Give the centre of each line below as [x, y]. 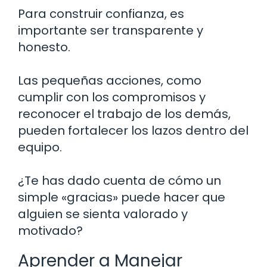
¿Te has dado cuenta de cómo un [119, 180]
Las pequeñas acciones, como [110, 80]
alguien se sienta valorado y [103, 214]
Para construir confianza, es [101, 13]
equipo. [40, 147]
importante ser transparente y [111, 30]
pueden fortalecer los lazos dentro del [133, 130]
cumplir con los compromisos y [112, 97]
